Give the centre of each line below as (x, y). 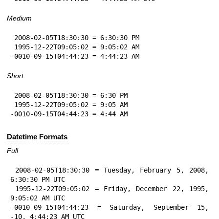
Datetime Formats (37, 136)
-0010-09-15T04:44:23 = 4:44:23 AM (75, 56)
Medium (19, 18)
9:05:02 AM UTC (38, 198)
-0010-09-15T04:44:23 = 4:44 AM (69, 114)
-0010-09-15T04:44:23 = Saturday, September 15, (109, 207)
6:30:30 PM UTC (38, 179)
